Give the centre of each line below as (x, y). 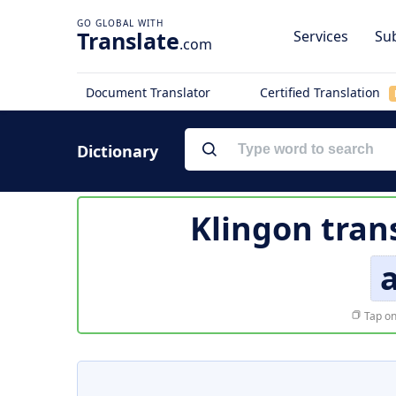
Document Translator (148, 92)
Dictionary (118, 151)
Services (321, 36)
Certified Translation (321, 92)
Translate (128, 41)
